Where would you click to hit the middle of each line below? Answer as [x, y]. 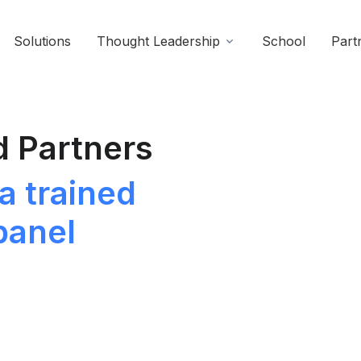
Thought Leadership [158, 41]
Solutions [42, 41]
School [284, 41]
